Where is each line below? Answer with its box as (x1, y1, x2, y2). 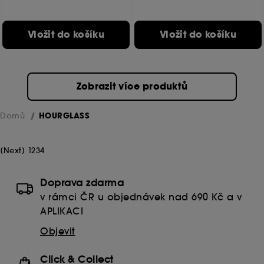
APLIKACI (40, 205, 83, 217)
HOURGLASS (38, 110, 90, 121)
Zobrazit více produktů (76, 80, 188, 94)
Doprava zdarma (40, 177, 124, 189)
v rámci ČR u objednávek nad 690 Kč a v (40, 191, 242, 203)
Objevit (40, 225, 75, 237)
